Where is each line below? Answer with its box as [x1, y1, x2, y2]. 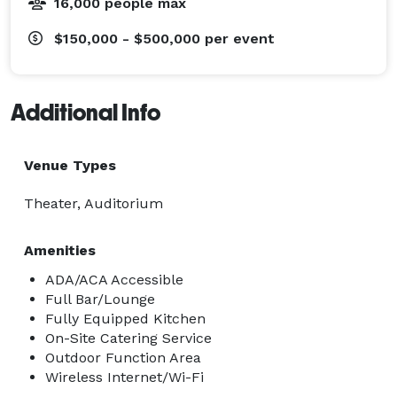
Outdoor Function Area [45, 348, 201, 366]
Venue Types [24, 156, 116, 174]
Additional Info [11, 98, 160, 126]
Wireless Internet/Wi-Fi [45, 368, 204, 385]
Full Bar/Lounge [45, 290, 155, 307]
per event [205, 29, 275, 47]
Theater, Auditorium [24, 194, 163, 212]
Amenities [24, 241, 96, 259]
